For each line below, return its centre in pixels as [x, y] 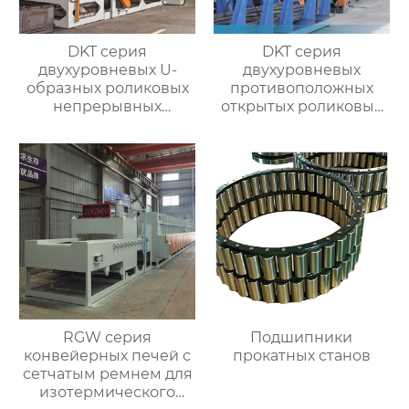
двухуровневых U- [107, 70]
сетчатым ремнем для [107, 374]
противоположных [301, 89]
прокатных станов [301, 356]
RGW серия [108, 338]
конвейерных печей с [108, 356]
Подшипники [302, 338]
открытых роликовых [302, 107]
